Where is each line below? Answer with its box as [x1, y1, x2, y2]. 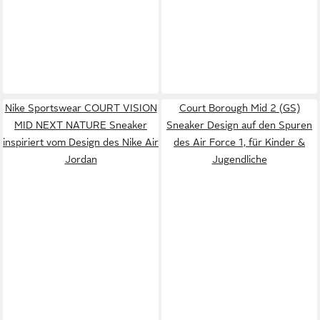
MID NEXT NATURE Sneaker [14, 119, 147, 131]
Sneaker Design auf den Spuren [166, 119, 312, 131]
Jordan [64, 154, 97, 165]
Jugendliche [211, 154, 267, 165]
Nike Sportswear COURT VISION [4, 102, 157, 114]
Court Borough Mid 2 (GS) [179, 102, 300, 114]
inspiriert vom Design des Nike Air [3, 136, 159, 148]
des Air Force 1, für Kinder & [174, 136, 305, 148]
